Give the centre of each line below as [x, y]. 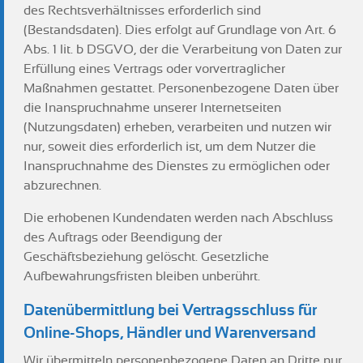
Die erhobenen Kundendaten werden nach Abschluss [178, 218]
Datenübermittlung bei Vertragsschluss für [170, 310]
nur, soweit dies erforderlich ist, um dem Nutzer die [170, 147]
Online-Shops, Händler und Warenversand [170, 333]
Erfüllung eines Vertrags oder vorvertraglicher [154, 69]
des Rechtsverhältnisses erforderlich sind [142, 11]
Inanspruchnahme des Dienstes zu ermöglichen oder [177, 166]
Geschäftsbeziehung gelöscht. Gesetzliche [146, 257]
